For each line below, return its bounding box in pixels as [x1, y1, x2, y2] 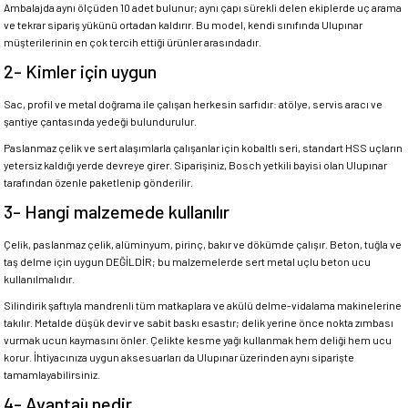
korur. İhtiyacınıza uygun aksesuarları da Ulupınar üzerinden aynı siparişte [4, 351, 354, 363]
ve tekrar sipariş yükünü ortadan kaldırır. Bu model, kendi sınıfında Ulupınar [4, 18, 362, 31]
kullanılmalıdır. [4, 272, 75, 285]
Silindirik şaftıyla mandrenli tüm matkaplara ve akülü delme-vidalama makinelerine [4, 299, 402, 311]
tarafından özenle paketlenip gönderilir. [4, 176, 193, 189]
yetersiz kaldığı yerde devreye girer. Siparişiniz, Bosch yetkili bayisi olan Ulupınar [4, 158, 387, 171]
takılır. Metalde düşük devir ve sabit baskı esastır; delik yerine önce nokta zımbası [4, 316, 393, 329]
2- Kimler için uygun [4, 60, 157, 82]
